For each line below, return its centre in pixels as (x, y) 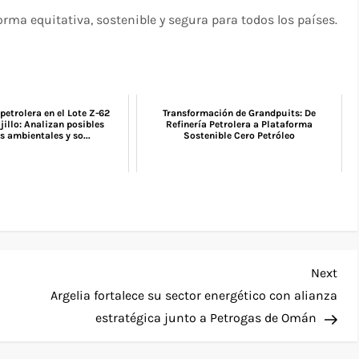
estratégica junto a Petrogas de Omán (206, 318)
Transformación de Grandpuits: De (240, 113)
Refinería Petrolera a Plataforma (240, 125)
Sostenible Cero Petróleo (240, 136)
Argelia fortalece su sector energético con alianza (194, 296)
